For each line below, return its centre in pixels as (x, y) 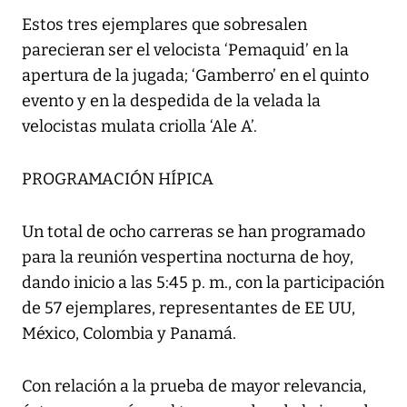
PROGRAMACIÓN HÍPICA (118, 179)
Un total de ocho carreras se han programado (194, 232)
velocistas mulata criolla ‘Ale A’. (139, 127)
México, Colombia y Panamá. (129, 334)
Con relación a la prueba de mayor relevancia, (194, 387)
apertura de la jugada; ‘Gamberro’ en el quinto (195, 76)
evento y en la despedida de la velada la (171, 101)
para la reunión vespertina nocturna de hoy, (188, 258)
